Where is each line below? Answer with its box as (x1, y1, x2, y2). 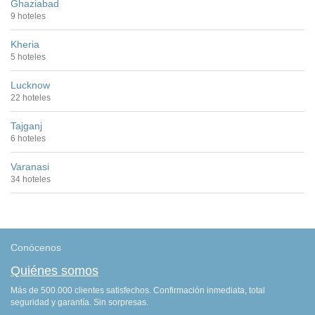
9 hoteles (11, 11, 46, 22)
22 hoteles (11, 93, 51, 103)
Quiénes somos (11, 264, 98, 278)
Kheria (11, 39, 39, 51)
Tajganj (11, 120, 42, 132)
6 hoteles (11, 134, 46, 144)
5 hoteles (11, 52, 46, 63)
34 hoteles (11, 174, 51, 185)
